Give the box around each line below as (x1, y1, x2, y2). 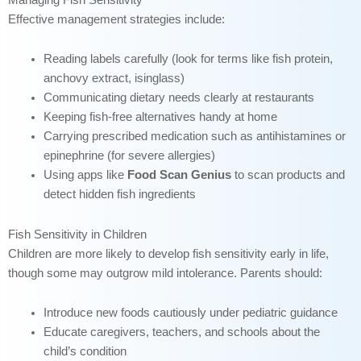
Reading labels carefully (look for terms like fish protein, (43, 52, 333, 66)
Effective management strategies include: (8, 12, 225, 26)
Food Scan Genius (127, 168, 231, 182)
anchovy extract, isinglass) (43, 72, 185, 85)
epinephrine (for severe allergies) (43, 149, 215, 163)
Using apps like (43, 168, 127, 182)
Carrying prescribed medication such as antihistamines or (43, 130, 346, 143)
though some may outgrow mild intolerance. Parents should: (8, 266, 322, 280)
